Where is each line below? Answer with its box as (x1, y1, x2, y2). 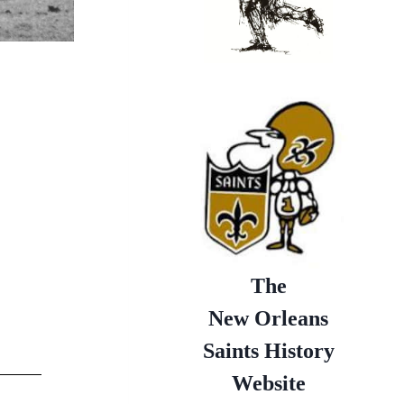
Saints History (202, 339, 335, 363)
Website (231, 372, 306, 396)
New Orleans (208, 307, 329, 331)
